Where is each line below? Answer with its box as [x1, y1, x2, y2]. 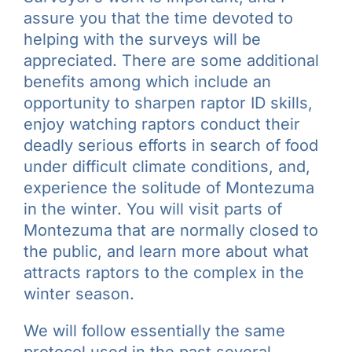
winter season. [24, 284, 134, 303]
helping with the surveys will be [24, 29, 261, 49]
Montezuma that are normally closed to [24, 220, 318, 240]
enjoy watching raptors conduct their [24, 114, 300, 134]
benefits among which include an [24, 71, 271, 91]
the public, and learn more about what [24, 241, 309, 261]
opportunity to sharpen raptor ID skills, [24, 93, 313, 112]
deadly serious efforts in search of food [24, 135, 318, 155]
